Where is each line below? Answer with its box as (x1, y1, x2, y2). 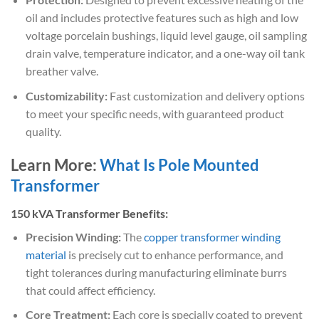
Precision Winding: (25, 229, 121, 244)
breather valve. (25, 63, 98, 78)
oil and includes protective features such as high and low (25, 10, 298, 24)
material (25, 247, 66, 261)
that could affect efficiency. (25, 283, 155, 297)
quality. (25, 124, 61, 138)
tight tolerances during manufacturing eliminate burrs (25, 265, 287, 279)
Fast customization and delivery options (107, 88, 305, 103)
